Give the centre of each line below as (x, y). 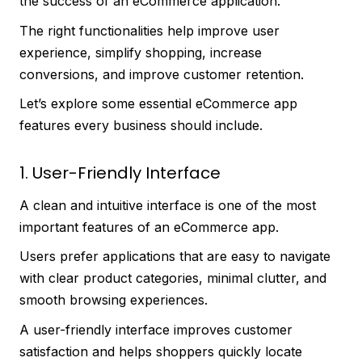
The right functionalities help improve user (149, 30)
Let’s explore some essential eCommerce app (158, 104)
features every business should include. (141, 126)
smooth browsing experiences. (114, 300)
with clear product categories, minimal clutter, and (173, 278)
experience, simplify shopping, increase (141, 52)
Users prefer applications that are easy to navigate (175, 257)
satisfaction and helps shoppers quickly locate (161, 351)
